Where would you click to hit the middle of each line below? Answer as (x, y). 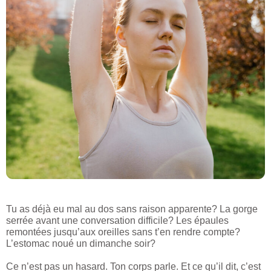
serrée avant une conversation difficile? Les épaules (117, 221)
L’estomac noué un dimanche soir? (81, 244)
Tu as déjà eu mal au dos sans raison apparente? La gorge (132, 209)
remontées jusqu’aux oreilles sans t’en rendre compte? (123, 232)
